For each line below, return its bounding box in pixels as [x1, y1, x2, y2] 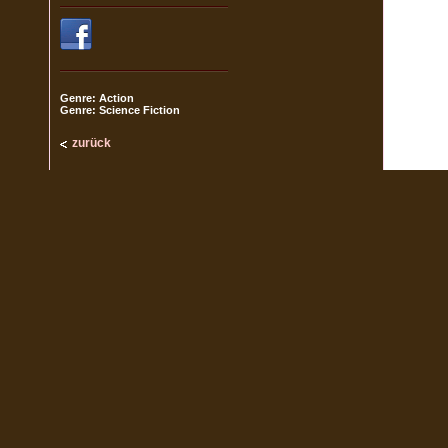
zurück [72, 136, 111, 150]
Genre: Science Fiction [60, 104, 180, 116]
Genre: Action [60, 92, 134, 104]
